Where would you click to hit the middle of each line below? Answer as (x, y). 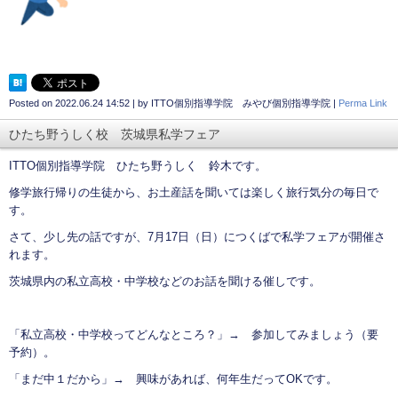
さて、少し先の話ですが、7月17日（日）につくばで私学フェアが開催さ (197, 237)
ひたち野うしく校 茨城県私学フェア (115, 135)
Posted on (32, 103)
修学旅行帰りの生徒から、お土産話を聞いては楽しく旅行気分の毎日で (194, 193)
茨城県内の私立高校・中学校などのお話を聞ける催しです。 (165, 282)
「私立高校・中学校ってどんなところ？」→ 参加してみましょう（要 (194, 335)
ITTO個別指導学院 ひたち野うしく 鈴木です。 (138, 166)
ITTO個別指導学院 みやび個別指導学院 (241, 103)
